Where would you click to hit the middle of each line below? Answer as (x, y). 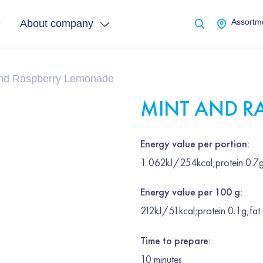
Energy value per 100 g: (191, 192)
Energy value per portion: (195, 143)
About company (57, 23)
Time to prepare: (176, 240)
